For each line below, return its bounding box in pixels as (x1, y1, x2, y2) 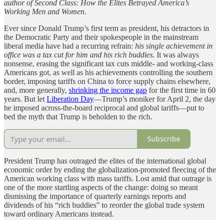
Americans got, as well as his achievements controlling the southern (4, 68, 213, 77)
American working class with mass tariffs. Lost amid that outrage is (4, 174, 212, 183)
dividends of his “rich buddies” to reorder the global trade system (4, 200, 204, 209)
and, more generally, (4, 85, 69, 94)
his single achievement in (135, 41, 213, 50)
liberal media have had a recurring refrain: (4, 41, 135, 50)
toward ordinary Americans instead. (4, 209, 114, 218)
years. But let (4, 94, 47, 103)
